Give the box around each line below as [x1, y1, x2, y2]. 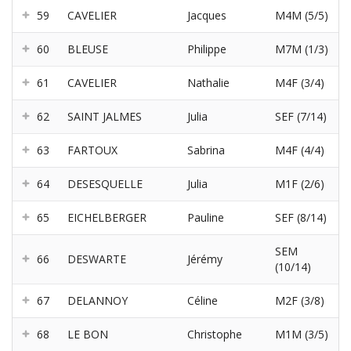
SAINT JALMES [67, 109, 142, 125]
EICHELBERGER [67, 210, 147, 226]
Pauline [187, 210, 224, 226]
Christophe [187, 327, 242, 342]
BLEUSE [67, 42, 108, 57]
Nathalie [187, 75, 230, 91]
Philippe [187, 42, 226, 57]
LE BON [67, 327, 108, 342]
